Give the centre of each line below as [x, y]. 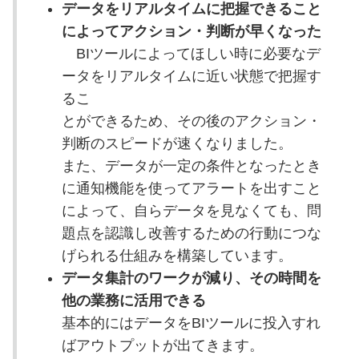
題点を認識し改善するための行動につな [191, 233]
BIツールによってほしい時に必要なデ [191, 53]
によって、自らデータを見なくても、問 [191, 210]
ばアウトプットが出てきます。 [162, 345]
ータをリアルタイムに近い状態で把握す [191, 76]
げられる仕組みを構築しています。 [177, 255]
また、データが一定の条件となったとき [191, 165]
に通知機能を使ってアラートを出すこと [191, 188]
